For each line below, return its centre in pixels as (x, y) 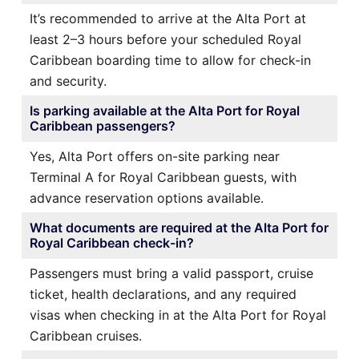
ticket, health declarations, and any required (163, 294)
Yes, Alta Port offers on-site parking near (155, 156)
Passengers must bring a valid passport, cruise (171, 273)
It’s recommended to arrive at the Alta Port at (168, 18)
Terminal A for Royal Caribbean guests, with (163, 177)
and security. (68, 81)
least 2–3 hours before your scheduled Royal (165, 39)
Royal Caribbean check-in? (112, 242)
